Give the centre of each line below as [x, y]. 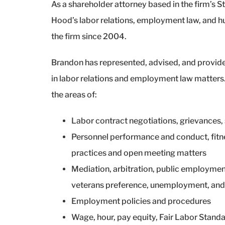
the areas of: [74, 94]
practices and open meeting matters [139, 153]
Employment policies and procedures [141, 201]
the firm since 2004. [89, 36]
